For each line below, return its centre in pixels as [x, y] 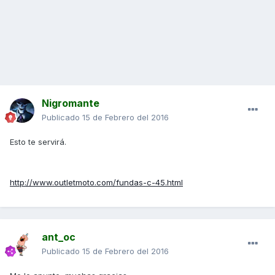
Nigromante [71, 103]
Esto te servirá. [38, 142]
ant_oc [59, 237]
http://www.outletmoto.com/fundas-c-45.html [96, 183]
